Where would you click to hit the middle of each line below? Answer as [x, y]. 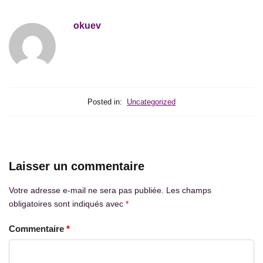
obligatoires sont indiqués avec [67, 203]
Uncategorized [151, 102]
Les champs [189, 190]
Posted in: [105, 102]
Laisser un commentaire [77, 166]
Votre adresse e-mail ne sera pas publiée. [86, 190]
